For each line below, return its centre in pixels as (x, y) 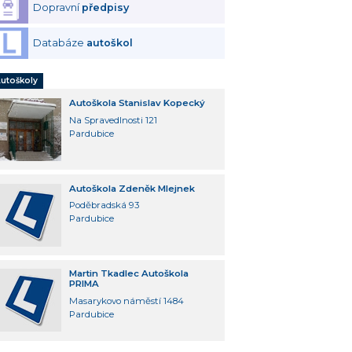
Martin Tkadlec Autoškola (128, 274)
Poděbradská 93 (104, 205)
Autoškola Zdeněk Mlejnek (132, 188)
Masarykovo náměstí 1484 (126, 301)
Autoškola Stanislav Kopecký (137, 103)
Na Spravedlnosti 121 (113, 120)
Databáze (60, 43)
